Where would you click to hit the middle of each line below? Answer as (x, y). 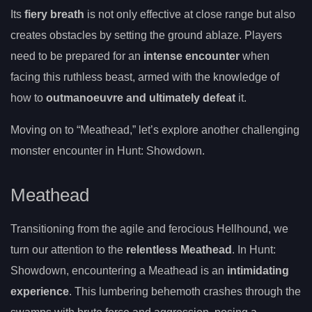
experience (40, 291)
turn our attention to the (68, 249)
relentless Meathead (179, 249)
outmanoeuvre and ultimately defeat (141, 98)
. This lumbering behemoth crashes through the (185, 291)
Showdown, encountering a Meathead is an (119, 270)
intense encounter (192, 56)
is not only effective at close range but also (190, 15)
